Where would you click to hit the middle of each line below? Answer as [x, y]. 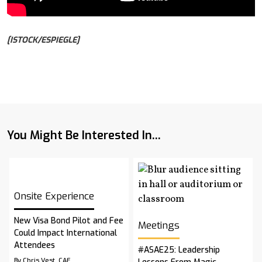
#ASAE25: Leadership [179, 250]
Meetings [159, 226]
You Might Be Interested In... [84, 136]
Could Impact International [65, 233]
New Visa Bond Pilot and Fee [69, 221]
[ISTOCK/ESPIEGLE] [43, 40]
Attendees [35, 246]
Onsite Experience [54, 196]
